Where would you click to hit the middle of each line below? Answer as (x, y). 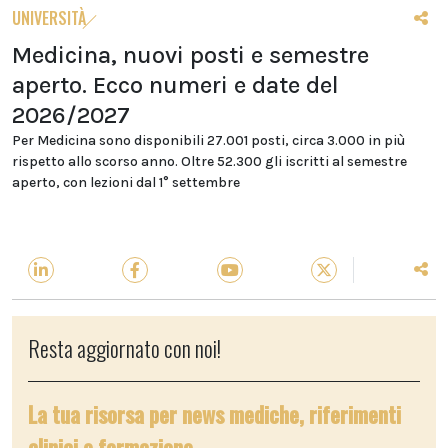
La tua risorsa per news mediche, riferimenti (214, 414)
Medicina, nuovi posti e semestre (190, 55)
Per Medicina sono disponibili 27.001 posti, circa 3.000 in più (208, 140)
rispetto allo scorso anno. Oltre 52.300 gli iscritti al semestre (209, 161)
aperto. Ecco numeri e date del (175, 85)
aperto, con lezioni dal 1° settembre (126, 182)
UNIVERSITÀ (49, 18)
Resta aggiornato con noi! (124, 348)
